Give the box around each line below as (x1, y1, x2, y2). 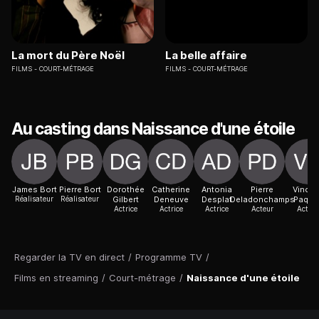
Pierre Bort (58, 184, 101, 195)
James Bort (11, 184, 57, 195)
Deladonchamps (229, 194, 295, 205)
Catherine (152, 184, 190, 195)
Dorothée (106, 184, 145, 195)
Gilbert (112, 194, 139, 205)
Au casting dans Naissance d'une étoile (11, 119, 296, 140)
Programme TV (135, 251, 202, 263)
